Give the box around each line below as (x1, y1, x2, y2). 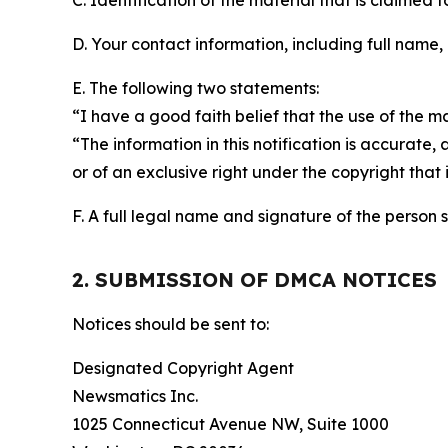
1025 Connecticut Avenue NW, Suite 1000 (72, 414, 389, 434)
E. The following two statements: (72, 78, 319, 98)
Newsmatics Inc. (72, 386, 198, 406)
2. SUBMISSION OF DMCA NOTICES (72, 267, 437, 292)
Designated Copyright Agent (72, 358, 294, 378)
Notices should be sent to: (72, 314, 269, 334)
